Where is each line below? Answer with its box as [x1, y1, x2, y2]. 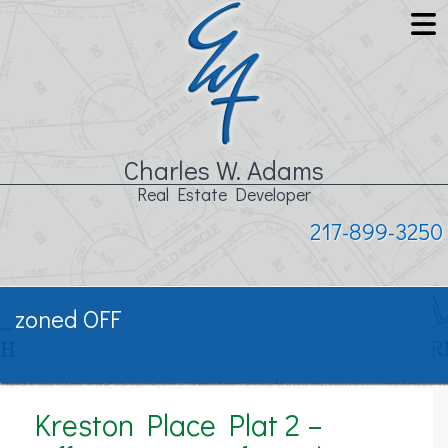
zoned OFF [15, 303, 121, 334]
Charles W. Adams [124, 153, 324, 187]
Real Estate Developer [137, 182, 311, 206]
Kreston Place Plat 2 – [35, 405, 323, 444]
